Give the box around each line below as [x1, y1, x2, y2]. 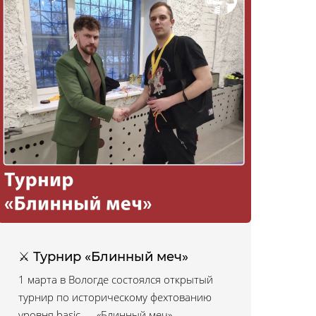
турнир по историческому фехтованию [18, 290, 212, 304]
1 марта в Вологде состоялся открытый [18, 272, 213, 286]
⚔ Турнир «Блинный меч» [18, 249, 188, 265]
